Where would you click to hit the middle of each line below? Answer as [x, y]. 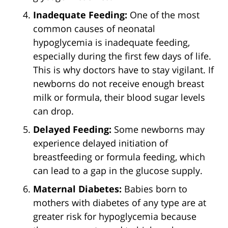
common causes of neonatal [94, 28]
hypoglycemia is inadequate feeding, [111, 42]
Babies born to [154, 189]
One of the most [163, 15]
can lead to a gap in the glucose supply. [118, 170]
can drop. [53, 111]
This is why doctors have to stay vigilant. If [123, 69]
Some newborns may [158, 129]
